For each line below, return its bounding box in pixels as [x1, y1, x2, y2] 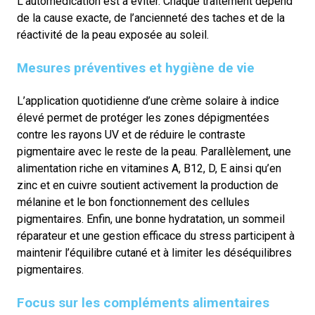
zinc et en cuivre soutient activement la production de [17, 178, 278, 192]
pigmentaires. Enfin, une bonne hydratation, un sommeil [17, 212, 285, 226]
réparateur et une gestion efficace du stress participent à [17, 229, 295, 243]
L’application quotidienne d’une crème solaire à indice [17, 94, 279, 108]
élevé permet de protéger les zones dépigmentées [17, 110, 269, 124]
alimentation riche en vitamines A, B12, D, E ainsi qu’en [17, 161, 281, 175]
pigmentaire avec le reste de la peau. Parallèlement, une [17, 144, 291, 158]
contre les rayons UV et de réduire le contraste [17, 127, 245, 141]
